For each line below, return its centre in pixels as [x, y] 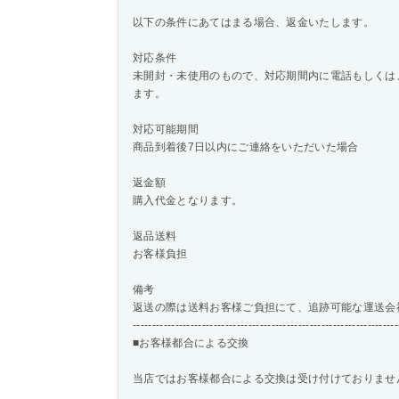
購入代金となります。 [188, 200]
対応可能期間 [166, 129]
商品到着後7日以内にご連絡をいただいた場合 [246, 147]
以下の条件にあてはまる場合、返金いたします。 [254, 22]
